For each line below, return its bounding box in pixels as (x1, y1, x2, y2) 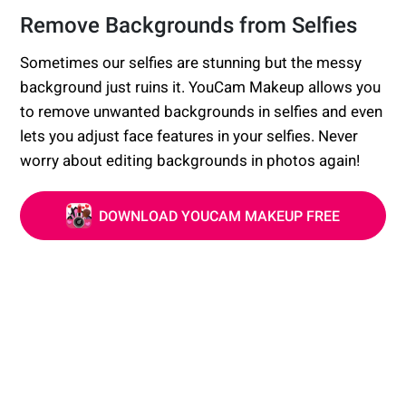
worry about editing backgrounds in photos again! (20, 151, 361, 170)
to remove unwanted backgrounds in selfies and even (20, 102, 383, 121)
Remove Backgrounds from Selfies (20, 13, 358, 39)
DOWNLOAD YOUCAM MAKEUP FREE (99, 207, 340, 225)
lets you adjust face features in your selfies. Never (20, 127, 359, 146)
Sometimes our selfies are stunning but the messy (20, 53, 362, 72)
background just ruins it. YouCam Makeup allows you (20, 78, 382, 97)
